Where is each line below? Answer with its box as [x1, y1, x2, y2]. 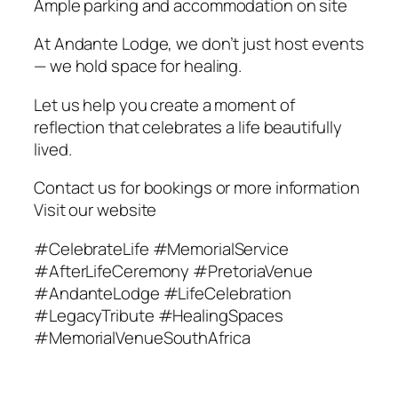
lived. [34, 137, 72, 161]
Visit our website [34, 198, 157, 222]
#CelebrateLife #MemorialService [34, 236, 289, 260]
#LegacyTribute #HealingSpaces [34, 303, 284, 327]
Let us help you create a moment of [34, 92, 295, 116]
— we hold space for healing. [34, 54, 243, 78]
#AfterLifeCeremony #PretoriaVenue [34, 259, 313, 283]
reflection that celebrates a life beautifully [34, 115, 342, 139]
